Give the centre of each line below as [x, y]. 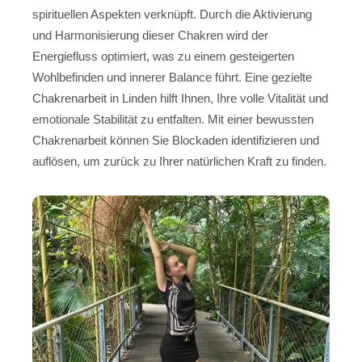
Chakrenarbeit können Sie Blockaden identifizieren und [176, 141]
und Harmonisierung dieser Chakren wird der [150, 36]
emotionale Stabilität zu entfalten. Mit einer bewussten [173, 120]
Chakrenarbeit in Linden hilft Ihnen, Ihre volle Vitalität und [180, 99]
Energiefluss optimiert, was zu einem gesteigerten [163, 57]
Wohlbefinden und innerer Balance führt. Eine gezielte [172, 78]
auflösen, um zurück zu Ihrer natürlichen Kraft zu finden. [179, 162]
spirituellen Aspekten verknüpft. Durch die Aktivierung [172, 15]
